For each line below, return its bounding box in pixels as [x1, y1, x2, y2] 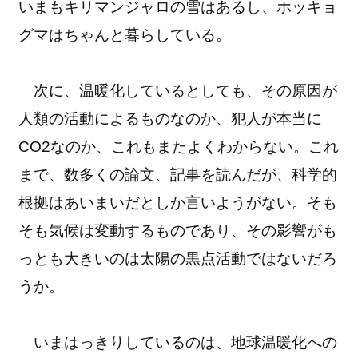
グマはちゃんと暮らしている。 [18, 26, 232, 43]
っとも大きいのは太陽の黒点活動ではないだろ [18, 249, 338, 267]
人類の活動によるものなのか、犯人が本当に [18, 109, 323, 127]
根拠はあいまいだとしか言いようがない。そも [18, 193, 338, 211]
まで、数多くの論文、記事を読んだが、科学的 [18, 165, 338, 183]
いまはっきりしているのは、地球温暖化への [18, 333, 338, 351]
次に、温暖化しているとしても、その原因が [18, 82, 338, 99]
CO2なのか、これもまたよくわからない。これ [18, 137, 340, 155]
